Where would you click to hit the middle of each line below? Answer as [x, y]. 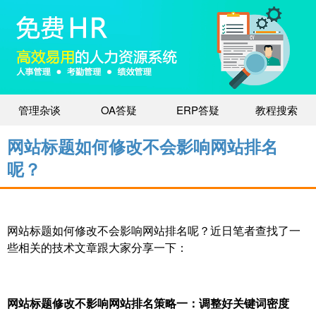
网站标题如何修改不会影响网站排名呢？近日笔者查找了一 [154, 231]
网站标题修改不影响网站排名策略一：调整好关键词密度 [148, 303]
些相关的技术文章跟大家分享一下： [120, 248]
